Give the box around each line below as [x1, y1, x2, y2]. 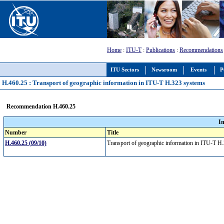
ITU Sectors [110, 67, 139, 72]
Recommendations [179, 46, 223, 53]
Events [190, 67, 206, 72]
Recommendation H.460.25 [6, 102, 75, 110]
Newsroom [151, 67, 177, 72]
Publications [146, 46, 175, 53]
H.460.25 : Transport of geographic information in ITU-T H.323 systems [2, 79, 205, 86]
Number [4, 129, 26, 136]
